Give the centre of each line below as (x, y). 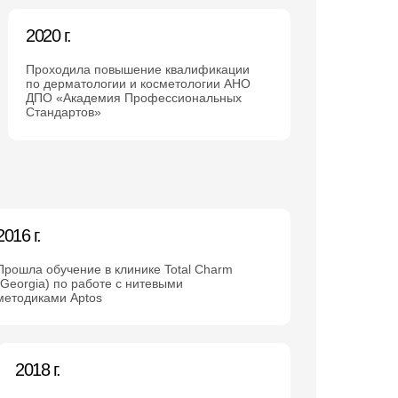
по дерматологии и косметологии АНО (138, 84)
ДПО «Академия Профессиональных (134, 98)
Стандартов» (64, 112)
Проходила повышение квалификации (138, 69)
